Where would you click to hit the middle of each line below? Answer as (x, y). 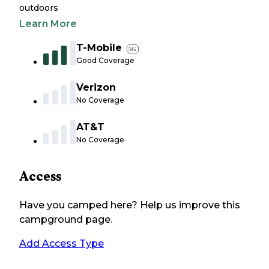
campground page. (66, 220)
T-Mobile (99, 48)
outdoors (39, 8)
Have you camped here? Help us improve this (130, 205)
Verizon (96, 88)
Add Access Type (62, 244)
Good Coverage (105, 61)
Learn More (48, 24)
